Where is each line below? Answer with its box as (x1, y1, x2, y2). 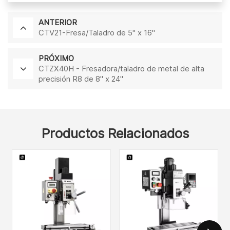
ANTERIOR (39, 17, 77, 27)
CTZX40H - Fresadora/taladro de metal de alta (39, 63, 204, 73)
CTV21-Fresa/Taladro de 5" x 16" (39, 27, 155, 37)
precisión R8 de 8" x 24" (39, 73, 123, 84)
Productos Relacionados (41, 125, 189, 141)
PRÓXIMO (39, 53, 74, 63)
